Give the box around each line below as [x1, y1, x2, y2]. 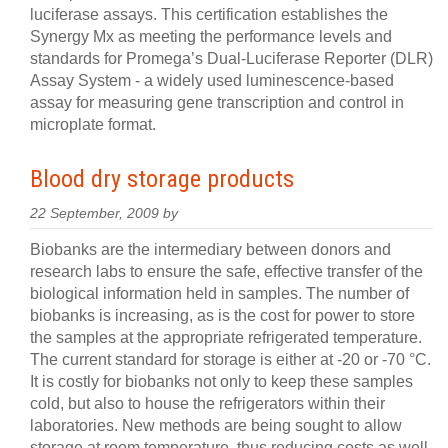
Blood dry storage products [30, 165, 294, 193]
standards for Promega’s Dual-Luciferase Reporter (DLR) [30, 50, 433, 67]
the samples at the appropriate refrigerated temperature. [30, 329, 422, 346]
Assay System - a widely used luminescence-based [30, 72, 394, 89]
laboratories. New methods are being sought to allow [30, 417, 402, 434]
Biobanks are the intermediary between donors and [30, 241, 391, 258]
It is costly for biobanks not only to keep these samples [30, 373, 413, 390]
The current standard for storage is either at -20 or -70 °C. [30, 351, 431, 368]
